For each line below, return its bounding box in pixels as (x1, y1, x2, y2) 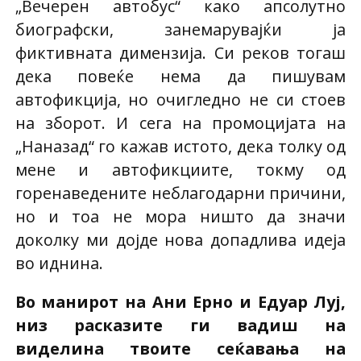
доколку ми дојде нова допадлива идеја (15, 228, 346, 251)
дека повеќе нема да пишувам (15, 64, 346, 87)
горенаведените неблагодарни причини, (15, 181, 346, 204)
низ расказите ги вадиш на (15, 314, 346, 337)
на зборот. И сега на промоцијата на (15, 111, 346, 134)
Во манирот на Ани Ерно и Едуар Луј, (15, 291, 346, 313)
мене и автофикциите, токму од (15, 158, 346, 180)
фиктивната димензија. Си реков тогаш (15, 41, 346, 64)
